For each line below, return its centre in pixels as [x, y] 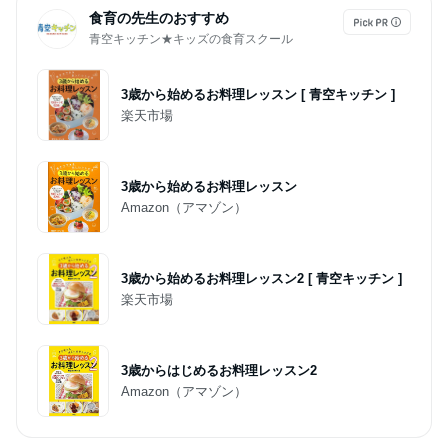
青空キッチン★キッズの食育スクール [191, 39]
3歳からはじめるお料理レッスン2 [219, 371]
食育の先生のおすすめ [159, 18]
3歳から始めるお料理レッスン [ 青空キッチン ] [258, 95]
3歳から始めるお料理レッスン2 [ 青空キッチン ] [261, 279]
